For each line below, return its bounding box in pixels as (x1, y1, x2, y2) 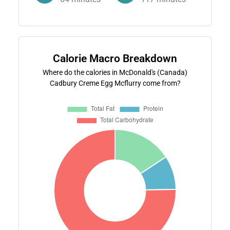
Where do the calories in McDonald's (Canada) (43, 68, 187, 76)
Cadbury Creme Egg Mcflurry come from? (49, 79, 181, 87)
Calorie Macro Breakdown (53, 52, 177, 65)
